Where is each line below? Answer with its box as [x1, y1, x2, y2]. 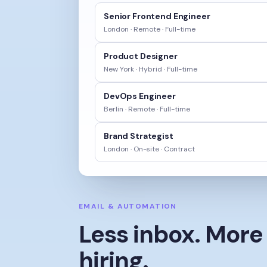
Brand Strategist [104, 131, 173, 141]
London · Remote [104, 24, 160, 34]
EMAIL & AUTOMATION [79, 193, 177, 203]
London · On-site [104, 144, 159, 154]
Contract [164, 144, 195, 154]
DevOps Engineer [104, 91, 176, 101]
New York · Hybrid [104, 64, 162, 74]
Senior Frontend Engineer [104, 11, 210, 21]
